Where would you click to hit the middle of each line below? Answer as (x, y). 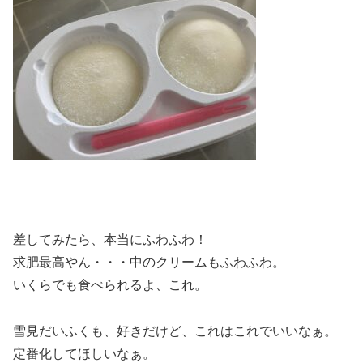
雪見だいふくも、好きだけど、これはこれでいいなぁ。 (175, 331)
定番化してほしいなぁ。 (84, 354)
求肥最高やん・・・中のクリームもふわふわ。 (149, 263)
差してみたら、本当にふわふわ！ (110, 240)
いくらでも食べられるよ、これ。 (110, 285)
